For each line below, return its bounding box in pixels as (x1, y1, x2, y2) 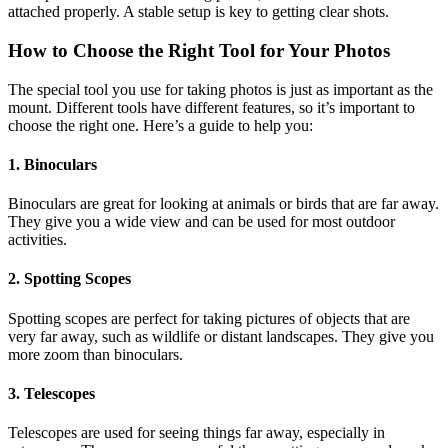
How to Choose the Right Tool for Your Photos (8, 39, 390, 61)
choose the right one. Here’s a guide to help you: (8, 116, 313, 134)
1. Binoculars (8, 155, 97, 173)
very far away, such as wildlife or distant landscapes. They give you (8, 327, 434, 345)
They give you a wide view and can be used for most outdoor (8, 213, 395, 231)
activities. (8, 231, 67, 249)
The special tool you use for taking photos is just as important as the (8, 80, 433, 98)
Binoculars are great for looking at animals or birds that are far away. (8, 195, 439, 213)
